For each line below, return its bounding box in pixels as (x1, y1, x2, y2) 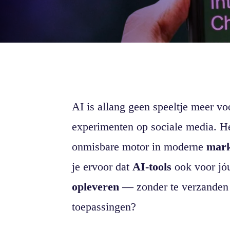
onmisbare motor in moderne (72, 140, 207, 154)
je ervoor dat (72, 160, 133, 174)
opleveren (72, 180, 120, 194)
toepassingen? (72, 200, 137, 214)
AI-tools (132, 160, 172, 174)
